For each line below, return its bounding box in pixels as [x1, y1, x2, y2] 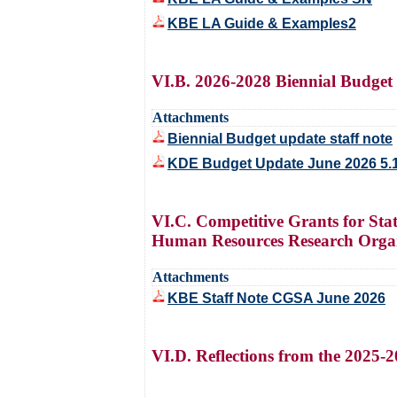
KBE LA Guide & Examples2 [167, 16, 356, 31]
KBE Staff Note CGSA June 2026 [167, 291, 385, 306]
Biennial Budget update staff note [167, 131, 393, 146]
